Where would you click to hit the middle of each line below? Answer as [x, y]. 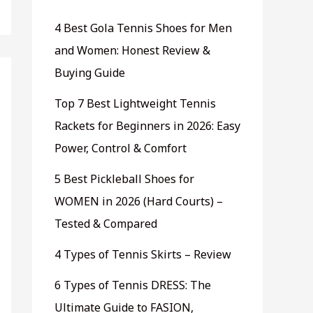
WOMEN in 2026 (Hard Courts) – [139, 201]
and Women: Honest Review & [132, 50]
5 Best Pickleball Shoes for [124, 179]
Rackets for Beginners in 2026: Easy [147, 126]
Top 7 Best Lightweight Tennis [135, 103]
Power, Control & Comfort [121, 148]
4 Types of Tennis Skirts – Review [143, 254]
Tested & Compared [106, 224]
